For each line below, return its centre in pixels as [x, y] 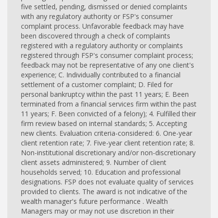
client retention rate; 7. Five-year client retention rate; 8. [108, 143]
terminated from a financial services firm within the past [109, 104]
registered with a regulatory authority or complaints [102, 46]
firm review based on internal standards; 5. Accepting [104, 124]
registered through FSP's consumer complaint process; [107, 55]
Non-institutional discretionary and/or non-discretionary [108, 153]
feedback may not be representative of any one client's [108, 65]
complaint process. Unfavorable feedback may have [102, 26]
